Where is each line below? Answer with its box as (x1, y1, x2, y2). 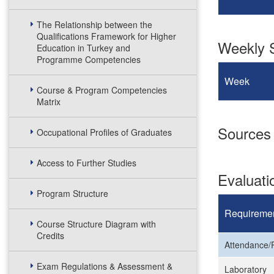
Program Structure (37, 187, 108, 199)
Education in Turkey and (37, 42, 130, 54)
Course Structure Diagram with (37, 218, 156, 230)
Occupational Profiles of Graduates (37, 126, 172, 138)
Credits (37, 229, 64, 242)
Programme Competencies (37, 53, 141, 65)
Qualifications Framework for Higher (37, 30, 176, 42)
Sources (218, 122, 271, 144)
